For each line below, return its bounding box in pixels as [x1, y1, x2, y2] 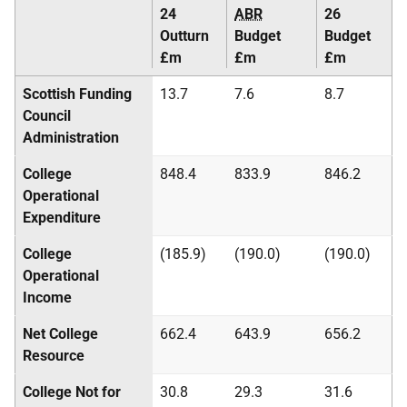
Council [23, 107, 71, 124]
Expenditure [23, 209, 101, 226]
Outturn [160, 27, 209, 45]
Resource [23, 347, 84, 364]
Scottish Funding [23, 85, 132, 103]
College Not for [23, 383, 121, 401]
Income [23, 289, 72, 306]
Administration [23, 129, 119, 146]
